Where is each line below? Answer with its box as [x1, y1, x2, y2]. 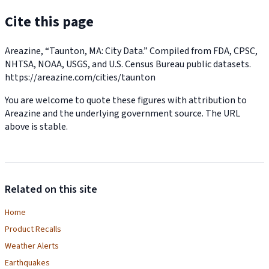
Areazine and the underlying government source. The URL [5, 106, 240, 120]
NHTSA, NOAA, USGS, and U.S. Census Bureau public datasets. [5, 57, 251, 71]
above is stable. [5, 119, 68, 133]
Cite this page [5, 11, 94, 32]
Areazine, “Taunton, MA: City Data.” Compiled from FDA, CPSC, [5, 44, 258, 58]
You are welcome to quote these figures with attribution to [5, 93, 247, 107]
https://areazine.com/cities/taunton [5, 70, 156, 84]
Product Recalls [5, 223, 61, 235]
